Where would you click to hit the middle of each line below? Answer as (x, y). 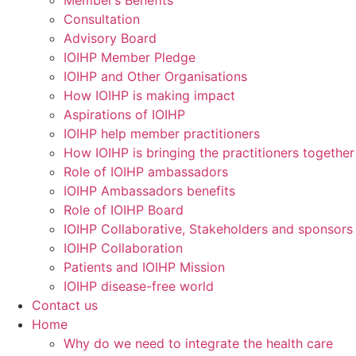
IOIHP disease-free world (139, 286)
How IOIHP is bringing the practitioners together (209, 153)
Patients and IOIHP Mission (144, 267)
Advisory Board (110, 38)
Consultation (102, 19)
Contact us (65, 305)
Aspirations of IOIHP (124, 114)
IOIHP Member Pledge (130, 57)
